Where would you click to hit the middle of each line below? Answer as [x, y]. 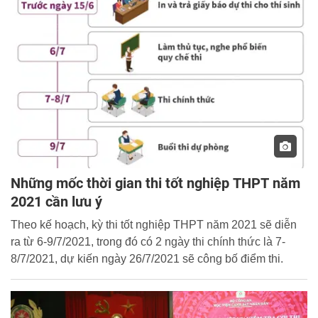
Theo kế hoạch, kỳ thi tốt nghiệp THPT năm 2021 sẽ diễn [154, 225]
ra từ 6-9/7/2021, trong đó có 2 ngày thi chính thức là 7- [148, 242]
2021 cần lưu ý [56, 202]
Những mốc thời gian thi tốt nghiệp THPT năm [155, 183]
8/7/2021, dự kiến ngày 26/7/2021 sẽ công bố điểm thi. [147, 259]
